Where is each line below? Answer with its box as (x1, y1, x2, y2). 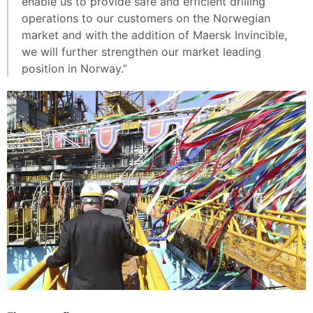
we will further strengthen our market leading (22, 44, 261, 59)
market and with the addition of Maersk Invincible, (22, 27, 287, 42)
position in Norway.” (22, 61, 127, 75)
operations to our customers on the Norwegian (22, 10, 270, 25)
